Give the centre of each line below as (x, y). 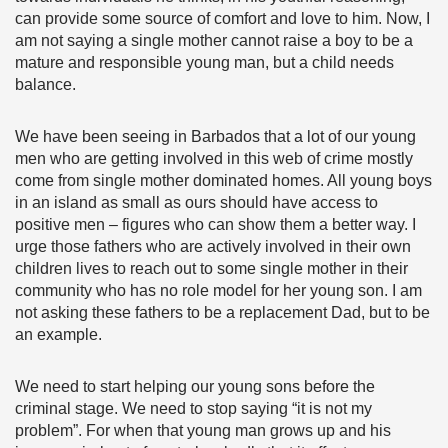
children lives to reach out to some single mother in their (211, 268)
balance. (45, 84)
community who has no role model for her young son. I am (218, 290)
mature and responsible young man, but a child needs (204, 62)
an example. (58, 334)
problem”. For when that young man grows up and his (203, 430)
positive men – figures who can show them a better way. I (215, 224)
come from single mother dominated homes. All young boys (223, 180)
